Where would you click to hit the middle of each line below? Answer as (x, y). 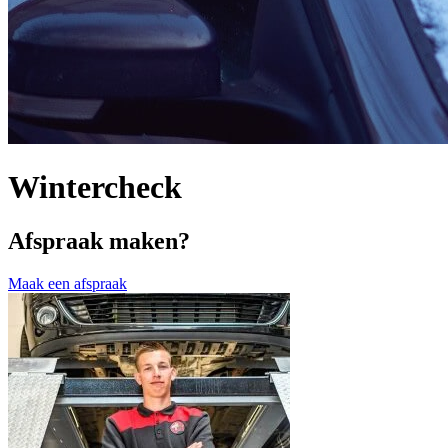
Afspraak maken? (99, 240)
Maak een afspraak (67, 283)
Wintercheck (95, 187)
